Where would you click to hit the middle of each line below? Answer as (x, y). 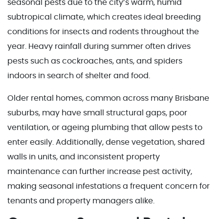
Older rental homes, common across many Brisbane (108, 98)
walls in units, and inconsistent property (84, 157)
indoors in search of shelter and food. (80, 76)
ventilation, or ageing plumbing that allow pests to (105, 127)
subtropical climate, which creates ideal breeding (104, 17)
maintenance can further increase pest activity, (100, 171)
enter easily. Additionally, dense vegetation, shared (106, 142)
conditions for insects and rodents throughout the (103, 32)
